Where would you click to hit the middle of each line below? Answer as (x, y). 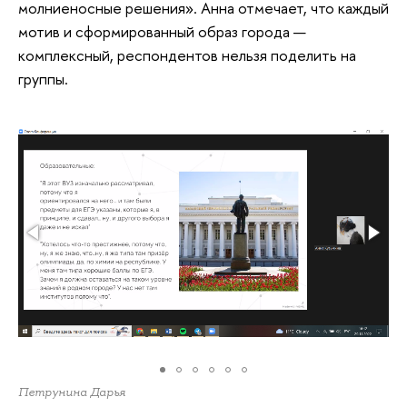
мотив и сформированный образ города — (162, 31)
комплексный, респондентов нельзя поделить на (187, 55)
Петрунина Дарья (72, 392)
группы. (43, 78)
